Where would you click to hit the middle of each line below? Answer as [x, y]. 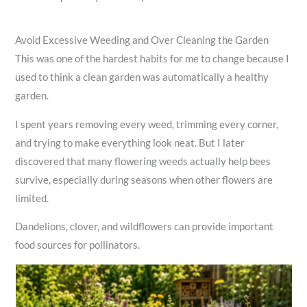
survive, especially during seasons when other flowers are [144, 180]
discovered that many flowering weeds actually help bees [143, 161]
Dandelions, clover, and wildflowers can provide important [145, 227]
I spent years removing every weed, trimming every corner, [147, 124]
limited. [32, 198]
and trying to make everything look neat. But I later [130, 143]
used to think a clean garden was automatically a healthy [142, 77]
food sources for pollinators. [78, 245]
